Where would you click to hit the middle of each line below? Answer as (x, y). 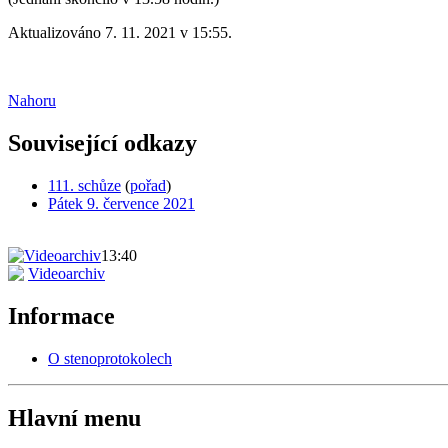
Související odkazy (102, 142)
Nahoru (32, 100)
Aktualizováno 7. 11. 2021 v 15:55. (120, 32)
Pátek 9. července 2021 (121, 203)
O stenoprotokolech (110, 358)
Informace (61, 315)
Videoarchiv (66, 273)
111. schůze (84, 185)
